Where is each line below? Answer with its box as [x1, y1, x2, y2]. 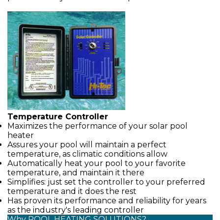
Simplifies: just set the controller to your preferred [7, 177, 205, 187]
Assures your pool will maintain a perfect [7, 140, 166, 149]
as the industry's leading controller [7, 205, 144, 215]
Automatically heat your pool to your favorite [7, 159, 186, 168]
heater [7, 131, 34, 140]
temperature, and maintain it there [7, 168, 144, 177]
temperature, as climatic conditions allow [7, 149, 167, 159]
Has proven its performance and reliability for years [7, 196, 206, 205]
